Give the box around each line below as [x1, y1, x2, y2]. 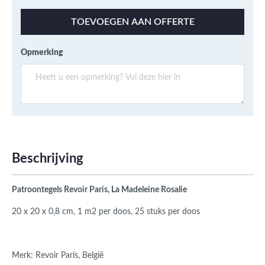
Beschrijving [12, 152, 83, 166]
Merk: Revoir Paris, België [12, 251, 104, 260]
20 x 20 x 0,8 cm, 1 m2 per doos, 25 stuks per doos [12, 208, 200, 216]
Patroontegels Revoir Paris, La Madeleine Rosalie [12, 186, 187, 195]
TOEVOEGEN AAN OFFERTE [70, 17, 195, 27]
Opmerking [21, 49, 63, 57]
